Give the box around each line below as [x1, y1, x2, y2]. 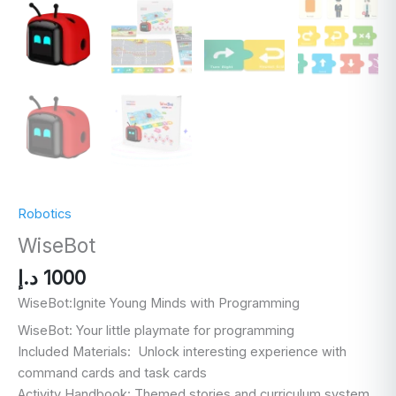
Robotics [18, 206, 72, 223]
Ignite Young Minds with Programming [72, 294, 300, 311]
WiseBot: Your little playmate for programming [18, 322, 294, 339]
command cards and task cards [18, 364, 207, 381]
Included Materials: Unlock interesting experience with [18, 343, 346, 360]
